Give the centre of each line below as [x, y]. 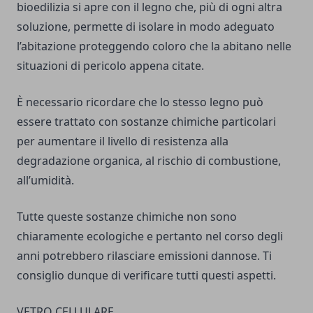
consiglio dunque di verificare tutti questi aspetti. [146, 275]
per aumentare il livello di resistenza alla [123, 141]
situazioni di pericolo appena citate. [110, 66]
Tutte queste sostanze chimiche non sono [127, 217]
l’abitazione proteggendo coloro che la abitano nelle [154, 46]
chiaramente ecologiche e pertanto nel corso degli [150, 236]
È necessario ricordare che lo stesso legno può [140, 102]
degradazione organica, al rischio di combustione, [149, 161]
